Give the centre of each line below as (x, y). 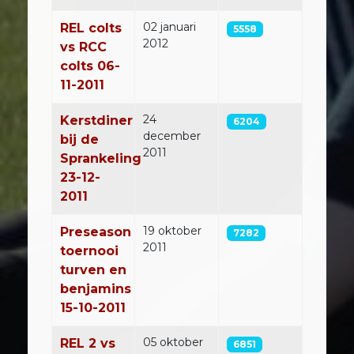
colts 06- (90, 66)
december (172, 136)
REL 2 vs (88, 343)
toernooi (89, 251)
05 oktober (173, 342)
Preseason (96, 232)
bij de (79, 139)
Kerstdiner (96, 121)
